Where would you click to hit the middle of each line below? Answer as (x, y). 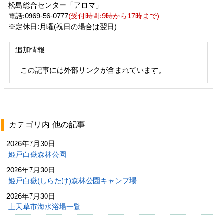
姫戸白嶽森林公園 (38, 154)
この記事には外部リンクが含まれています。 (93, 70)
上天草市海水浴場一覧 (46, 207)
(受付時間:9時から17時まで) (114, 16)
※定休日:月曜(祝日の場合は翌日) (62, 26)
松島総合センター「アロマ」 (85, 5)
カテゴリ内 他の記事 (47, 125)
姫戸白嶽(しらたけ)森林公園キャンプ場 (73, 180)
